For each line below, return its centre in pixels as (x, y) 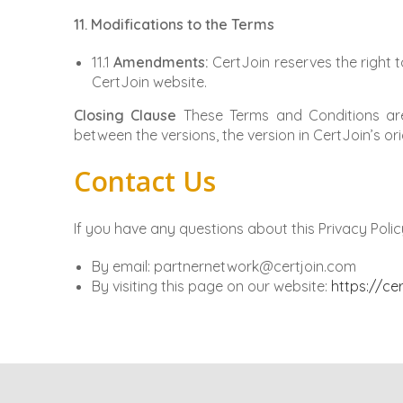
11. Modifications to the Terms (174, 25)
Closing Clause (125, 116)
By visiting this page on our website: (211, 287)
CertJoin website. (149, 82)
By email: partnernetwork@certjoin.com (224, 267)
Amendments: (161, 63)
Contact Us (145, 182)
